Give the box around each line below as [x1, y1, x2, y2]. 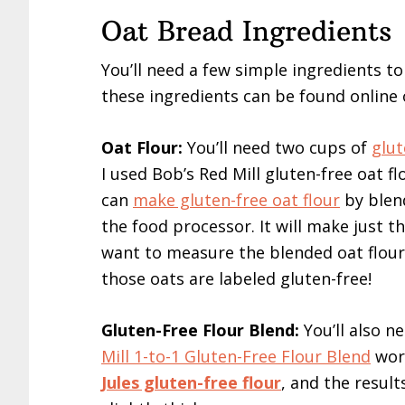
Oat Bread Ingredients [101, 14, 391, 48]
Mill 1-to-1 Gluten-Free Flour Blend [101, 344, 371, 367]
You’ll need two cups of [187, 136, 372, 158]
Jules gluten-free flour [101, 371, 281, 393]
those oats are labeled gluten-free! [101, 267, 372, 289]
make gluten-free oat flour [133, 188, 340, 211]
